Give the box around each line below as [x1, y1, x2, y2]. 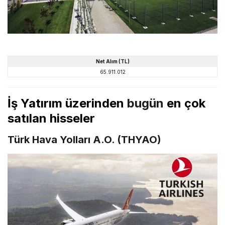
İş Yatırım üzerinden [8, 95, 127, 110]
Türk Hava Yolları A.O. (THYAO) [8, 133, 161, 146]
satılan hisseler [8, 110, 95, 126]
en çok [167, 95, 205, 110]
